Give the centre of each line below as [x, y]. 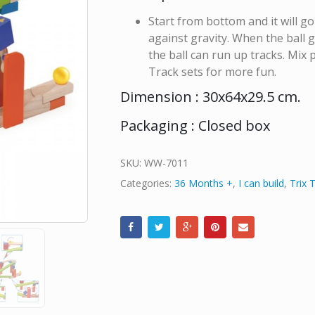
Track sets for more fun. [212, 71]
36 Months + [203, 183]
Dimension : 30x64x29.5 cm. [210, 96]
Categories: [147, 183]
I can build [261, 183]
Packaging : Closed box [195, 125]
